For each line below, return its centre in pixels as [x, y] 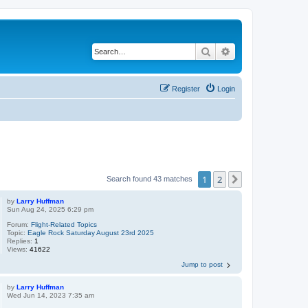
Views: [19, 249]
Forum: [19, 224]
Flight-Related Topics [64, 224]
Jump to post [202, 264]
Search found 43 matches [151, 178]
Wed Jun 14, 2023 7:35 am [51, 295]
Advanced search [267, 51]
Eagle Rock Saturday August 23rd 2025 [91, 233]
